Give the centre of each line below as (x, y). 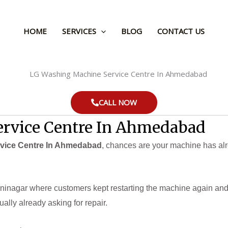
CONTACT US (181, 31)
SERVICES (79, 31)
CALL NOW (118, 103)
